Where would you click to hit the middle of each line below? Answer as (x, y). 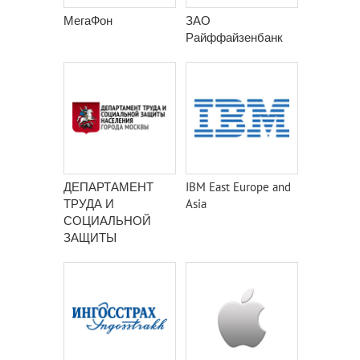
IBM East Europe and (238, 187)
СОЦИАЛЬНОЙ (107, 221)
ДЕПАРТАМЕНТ (108, 187)
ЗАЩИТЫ (90, 237)
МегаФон (88, 20)
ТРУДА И (89, 204)
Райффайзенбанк (234, 37)
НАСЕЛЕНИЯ (102, 254)
